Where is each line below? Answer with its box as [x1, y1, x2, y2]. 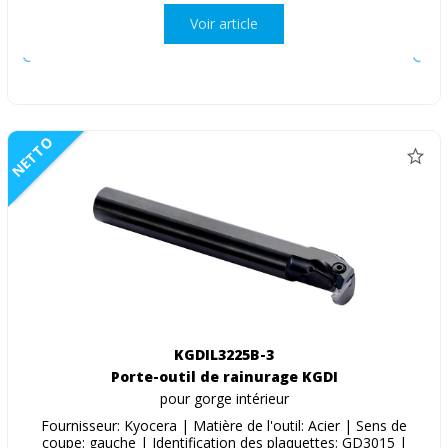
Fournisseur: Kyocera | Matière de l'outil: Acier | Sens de [41, 415, 407, 435]
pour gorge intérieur [159, 388, 289, 408]
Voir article [190, 14, 258, 34]
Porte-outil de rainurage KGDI [110, 366, 338, 386]
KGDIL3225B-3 [174, 344, 274, 364]
